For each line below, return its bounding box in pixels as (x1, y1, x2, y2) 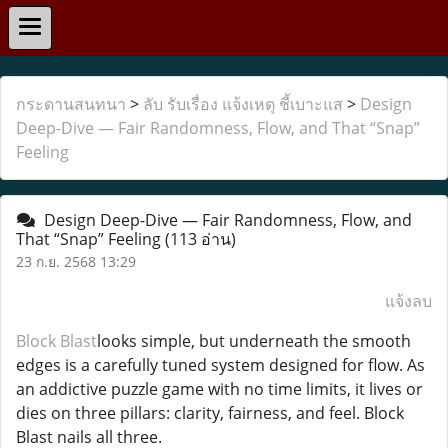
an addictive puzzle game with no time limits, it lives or (16, 378, 423, 400)
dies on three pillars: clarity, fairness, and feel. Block (16, 402, 404, 424)
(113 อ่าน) (165, 228, 236, 250)
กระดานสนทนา (16, 93, 126, 115)
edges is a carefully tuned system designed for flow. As (16, 354, 425, 376)
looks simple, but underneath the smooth (97, 330, 411, 352)
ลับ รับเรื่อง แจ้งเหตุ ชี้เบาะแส (143, 93, 343, 115)
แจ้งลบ (385, 290, 432, 312)
